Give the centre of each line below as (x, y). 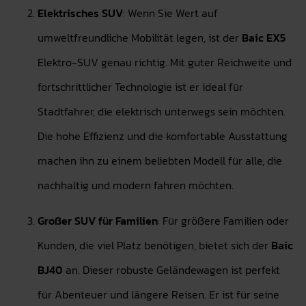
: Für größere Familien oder (223, 221)
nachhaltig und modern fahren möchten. (136, 185)
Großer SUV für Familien (98, 221)
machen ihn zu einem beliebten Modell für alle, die (160, 161)
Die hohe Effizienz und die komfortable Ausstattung (163, 136)
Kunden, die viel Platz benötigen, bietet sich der (154, 245)
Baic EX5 (264, 38)
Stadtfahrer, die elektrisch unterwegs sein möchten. (162, 111)
